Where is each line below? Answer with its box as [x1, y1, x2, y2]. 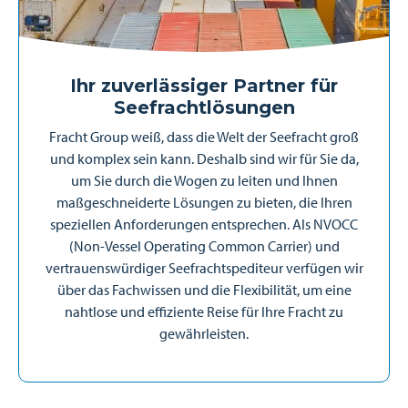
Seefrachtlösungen [113, 97, 295, 118]
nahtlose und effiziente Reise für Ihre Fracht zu [65, 302, 343, 321]
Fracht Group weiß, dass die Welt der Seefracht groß [49, 127, 359, 146]
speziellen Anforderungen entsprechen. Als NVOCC [50, 215, 358, 233]
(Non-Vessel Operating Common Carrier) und [68, 237, 340, 255]
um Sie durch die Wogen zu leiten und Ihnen [70, 171, 338, 189]
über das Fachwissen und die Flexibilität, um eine [56, 280, 352, 299]
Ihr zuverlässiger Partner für [70, 75, 338, 97]
